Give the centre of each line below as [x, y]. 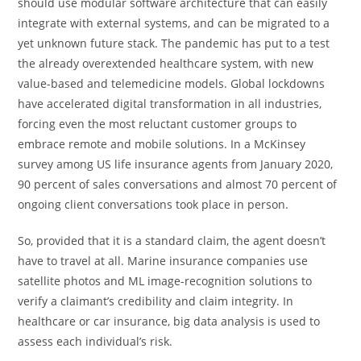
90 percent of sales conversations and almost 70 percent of [178, 184]
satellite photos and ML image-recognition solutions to [165, 280]
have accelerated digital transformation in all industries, [170, 103]
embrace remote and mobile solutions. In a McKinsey [162, 143]
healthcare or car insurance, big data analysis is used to [169, 321]
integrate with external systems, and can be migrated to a [174, 23]
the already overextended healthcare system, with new [166, 63]
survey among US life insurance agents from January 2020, [176, 164]
